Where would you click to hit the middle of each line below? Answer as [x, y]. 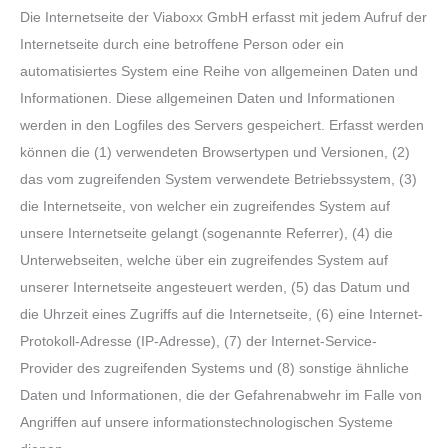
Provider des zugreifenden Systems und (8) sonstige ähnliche [214, 369]
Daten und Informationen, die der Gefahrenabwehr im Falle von [221, 396]
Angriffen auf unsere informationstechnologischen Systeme [206, 423]
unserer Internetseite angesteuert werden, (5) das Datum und [215, 288]
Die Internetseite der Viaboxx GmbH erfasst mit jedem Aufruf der [223, 18]
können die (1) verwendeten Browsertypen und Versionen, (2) [215, 153]
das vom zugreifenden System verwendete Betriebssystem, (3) [218, 180]
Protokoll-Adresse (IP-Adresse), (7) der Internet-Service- [198, 342]
